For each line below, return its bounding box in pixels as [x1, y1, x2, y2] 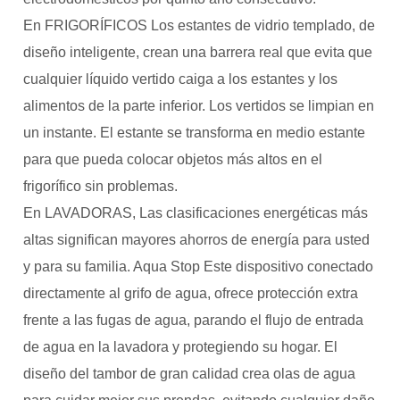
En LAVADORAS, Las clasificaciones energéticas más [23, 205, 368, 221]
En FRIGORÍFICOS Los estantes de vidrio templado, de [23, 18, 375, 33]
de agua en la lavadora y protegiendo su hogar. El [23, 339, 337, 354]
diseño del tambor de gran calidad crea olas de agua [23, 366, 355, 381]
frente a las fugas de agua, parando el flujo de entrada [23, 312, 363, 328]
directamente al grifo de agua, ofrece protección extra [23, 286, 358, 301]
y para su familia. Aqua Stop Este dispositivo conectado [23, 259, 373, 274]
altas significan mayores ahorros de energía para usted [23, 232, 370, 247]
